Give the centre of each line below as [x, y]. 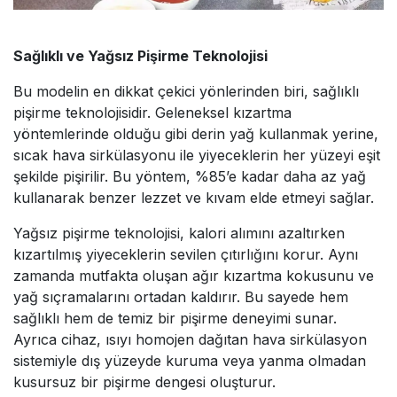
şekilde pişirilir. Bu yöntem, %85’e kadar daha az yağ [190, 176]
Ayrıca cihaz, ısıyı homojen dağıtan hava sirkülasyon [190, 339]
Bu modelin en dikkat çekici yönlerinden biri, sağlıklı [186, 91]
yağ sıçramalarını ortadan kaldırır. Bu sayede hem [181, 296]
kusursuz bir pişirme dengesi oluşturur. [144, 381]
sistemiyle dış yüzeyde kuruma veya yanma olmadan [190, 360]
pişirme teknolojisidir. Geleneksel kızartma [152, 112]
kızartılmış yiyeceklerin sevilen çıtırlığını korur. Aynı [186, 254]
